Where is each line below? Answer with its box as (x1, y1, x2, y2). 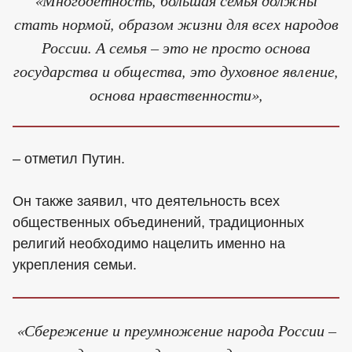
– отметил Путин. (13, 150, 125, 167)
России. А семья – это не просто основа (42, 35, 310, 57)
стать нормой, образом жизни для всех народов (13, 12, 339, 34)
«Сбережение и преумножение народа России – (16, 319, 336, 341)
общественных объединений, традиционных (13, 214, 304, 230)
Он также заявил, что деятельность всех (13, 192, 280, 209)
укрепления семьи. (13, 256, 137, 273)
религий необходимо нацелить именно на (13, 235, 285, 251)
